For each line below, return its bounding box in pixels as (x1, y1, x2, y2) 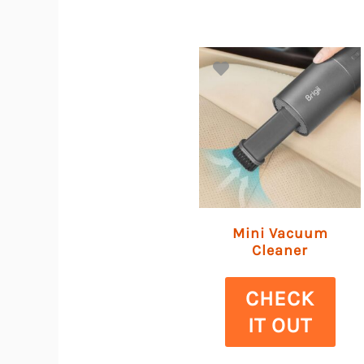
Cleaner (252, 240, 309, 259)
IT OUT (248, 312, 313, 338)
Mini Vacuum (232, 223, 328, 242)
